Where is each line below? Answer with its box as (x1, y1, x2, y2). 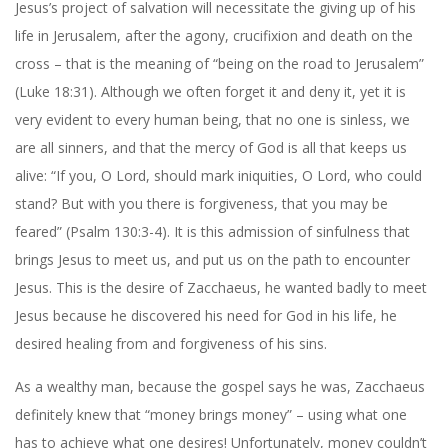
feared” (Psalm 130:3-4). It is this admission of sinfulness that (15, 221, 410, 241)
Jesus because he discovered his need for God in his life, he (15, 305, 397, 325)
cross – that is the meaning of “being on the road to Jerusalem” (15, 53, 424, 73)
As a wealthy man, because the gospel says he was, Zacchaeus (15, 376, 425, 396)
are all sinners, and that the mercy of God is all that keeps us (15, 137, 407, 157)
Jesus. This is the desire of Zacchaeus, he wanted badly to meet (15, 277, 427, 297)
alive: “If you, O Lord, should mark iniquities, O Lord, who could (15, 165, 422, 185)
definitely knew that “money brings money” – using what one (15, 404, 407, 424)
